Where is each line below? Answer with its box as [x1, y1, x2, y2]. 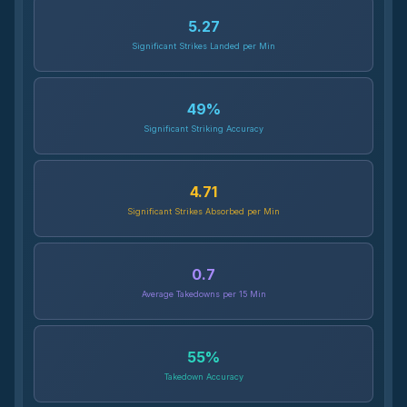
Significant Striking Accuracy [144, 124, 263, 134]
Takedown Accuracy [164, 372, 243, 382]
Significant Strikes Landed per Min [132, 41, 275, 51]
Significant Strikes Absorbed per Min [127, 206, 280, 216]
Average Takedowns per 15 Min [141, 289, 266, 299]
